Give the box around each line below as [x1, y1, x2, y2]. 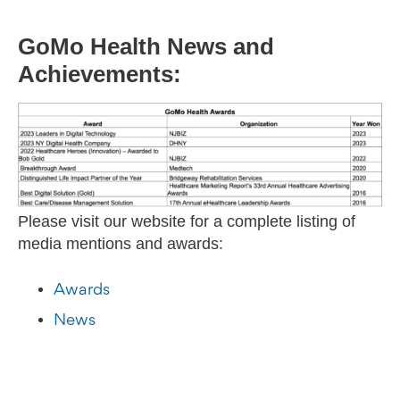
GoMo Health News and [18, 33, 274, 61]
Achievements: [18, 61, 181, 88]
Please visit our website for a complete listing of [18, 212, 355, 231]
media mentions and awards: [18, 235, 223, 254]
